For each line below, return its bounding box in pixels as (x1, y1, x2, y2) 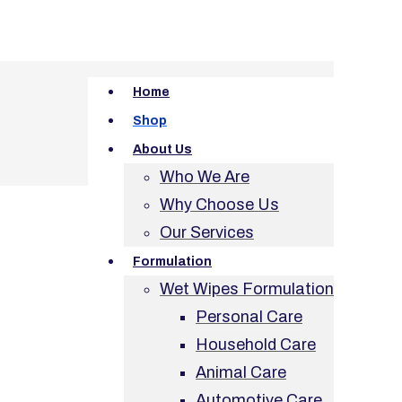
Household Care (196, 336, 316, 354)
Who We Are (160, 168, 249, 186)
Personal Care (196, 308, 302, 326)
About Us (133, 143, 192, 156)
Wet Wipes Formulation (160, 280, 334, 298)
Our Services (160, 223, 254, 241)
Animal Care (196, 363, 286, 381)
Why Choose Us (160, 196, 279, 214)
